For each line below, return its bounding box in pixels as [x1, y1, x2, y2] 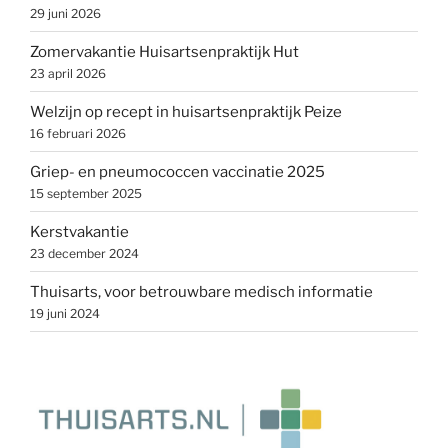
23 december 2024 [30, 245, 139, 261]
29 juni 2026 [30, 5, 101, 21]
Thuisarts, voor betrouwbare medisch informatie [30, 282, 373, 301]
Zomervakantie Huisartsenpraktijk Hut [30, 42, 299, 61]
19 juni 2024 [30, 305, 100, 321]
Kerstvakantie [30, 222, 129, 241]
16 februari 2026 [30, 125, 126, 141]
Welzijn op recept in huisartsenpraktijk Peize [30, 102, 342, 121]
